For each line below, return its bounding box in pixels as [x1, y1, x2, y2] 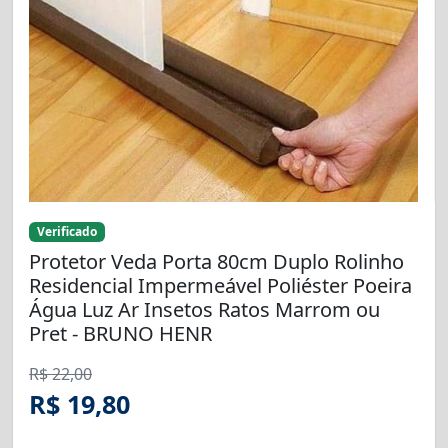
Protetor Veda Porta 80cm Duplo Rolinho [29, 248, 404, 276]
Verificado [36, 223, 97, 241]
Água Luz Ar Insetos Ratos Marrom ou [29, 296, 380, 324]
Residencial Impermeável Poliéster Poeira [29, 272, 412, 300]
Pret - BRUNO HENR [29, 320, 212, 348]
